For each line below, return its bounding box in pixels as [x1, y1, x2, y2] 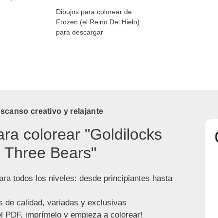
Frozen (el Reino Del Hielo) [55, 18, 140, 26]
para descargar [55, 28, 103, 36]
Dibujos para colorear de [55, 7, 132, 16]
